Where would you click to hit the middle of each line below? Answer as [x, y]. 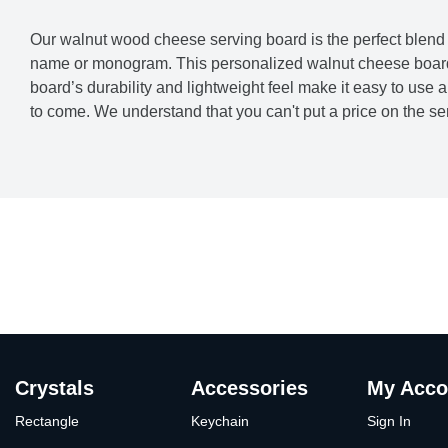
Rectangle [47, 421]
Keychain [220, 421]
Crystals [54, 388]
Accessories [250, 388]
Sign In [389, 421]
